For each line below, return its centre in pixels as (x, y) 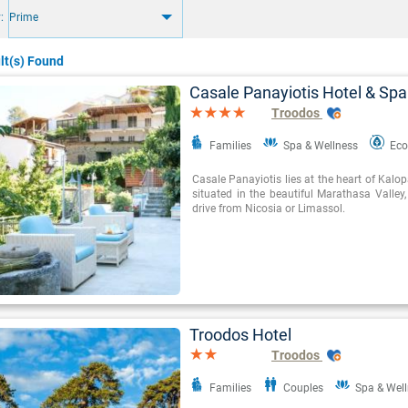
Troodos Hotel (240, 335)
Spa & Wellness (321, 146)
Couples (303, 388)
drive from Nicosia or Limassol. (269, 209)
